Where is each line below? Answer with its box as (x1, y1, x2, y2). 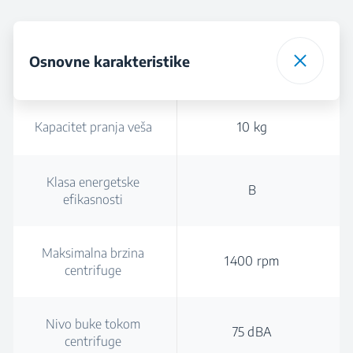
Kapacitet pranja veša (34, 119, 152, 135)
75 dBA (232, 324, 273, 340)
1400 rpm (225, 253, 280, 269)
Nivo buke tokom (46, 316, 140, 332)
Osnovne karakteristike (29, 51, 190, 70)
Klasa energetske (46, 174, 139, 190)
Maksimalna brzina (42, 245, 144, 261)
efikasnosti (63, 191, 123, 207)
